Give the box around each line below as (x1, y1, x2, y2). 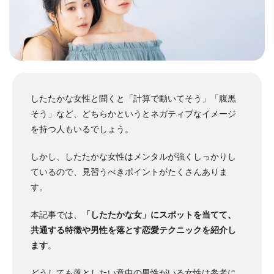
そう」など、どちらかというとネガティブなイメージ (31, 109, 236, 119)
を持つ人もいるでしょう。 (31, 124, 133, 135)
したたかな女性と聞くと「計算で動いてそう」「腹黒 (31, 94, 236, 104)
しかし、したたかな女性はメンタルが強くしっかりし (31, 152, 236, 162)
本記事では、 (31, 210, 82, 220)
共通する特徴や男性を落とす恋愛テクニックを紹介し (31, 225, 236, 235)
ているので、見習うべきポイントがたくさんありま (31, 167, 228, 177)
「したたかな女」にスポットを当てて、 (82, 210, 236, 220)
